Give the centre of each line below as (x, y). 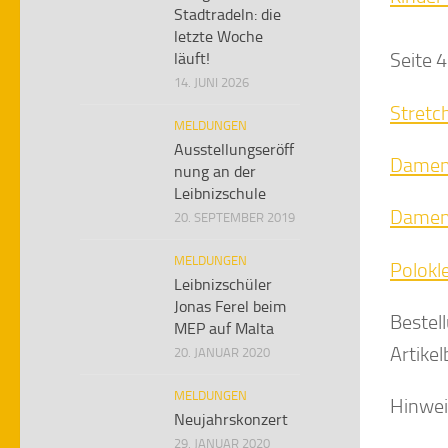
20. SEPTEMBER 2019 (234, 217)
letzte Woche (218, 36)
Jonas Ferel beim (230, 306)
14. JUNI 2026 (211, 82)
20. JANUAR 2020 (222, 352)
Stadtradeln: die (227, 14)
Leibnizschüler (223, 284)
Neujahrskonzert (231, 419)
